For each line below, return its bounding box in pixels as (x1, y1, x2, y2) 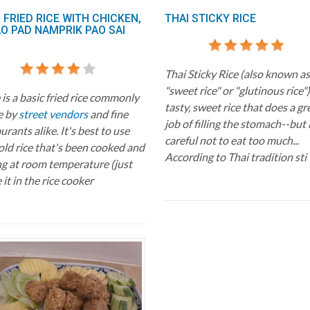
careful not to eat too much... (164, 133, 299, 147)
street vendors (18, 107, 88, 120)
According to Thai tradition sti (164, 149, 307, 163)
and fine (87, 107, 128, 120)
